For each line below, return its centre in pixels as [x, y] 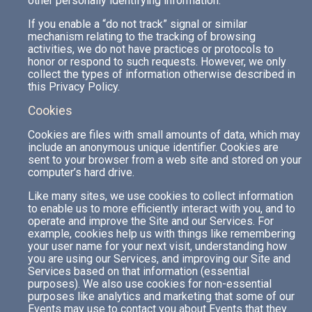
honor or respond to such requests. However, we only [157, 62]
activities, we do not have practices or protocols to [151, 49]
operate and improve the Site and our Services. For [151, 221]
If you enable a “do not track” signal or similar [138, 24]
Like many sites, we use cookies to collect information [161, 196]
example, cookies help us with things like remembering [162, 234]
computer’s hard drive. [81, 172]
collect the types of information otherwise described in [162, 74]
